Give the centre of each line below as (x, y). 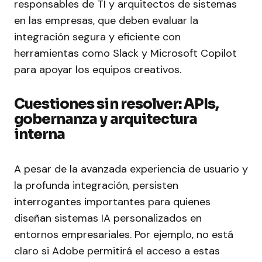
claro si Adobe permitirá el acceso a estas (117, 251)
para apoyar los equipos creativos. (98, 70)
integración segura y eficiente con (97, 37)
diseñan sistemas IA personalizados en (108, 218)
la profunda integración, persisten (96, 186)
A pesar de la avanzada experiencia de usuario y (131, 169)
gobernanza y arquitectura (106, 120)
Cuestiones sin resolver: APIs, (117, 104)
